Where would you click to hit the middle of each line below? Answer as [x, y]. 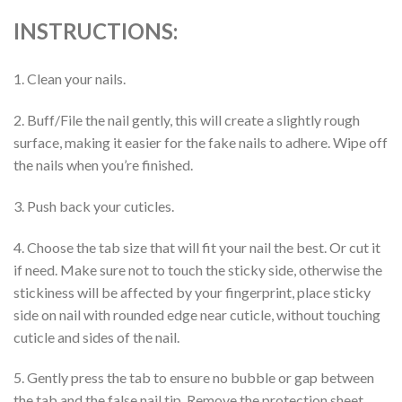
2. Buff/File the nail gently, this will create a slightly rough [187, 119]
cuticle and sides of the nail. [96, 336]
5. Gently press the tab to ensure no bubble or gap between [194, 378]
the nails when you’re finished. [103, 164]
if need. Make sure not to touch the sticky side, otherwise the [198, 269]
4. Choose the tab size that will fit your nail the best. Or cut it [197, 247]
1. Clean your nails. [70, 79]
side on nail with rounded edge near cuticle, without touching [197, 314]
